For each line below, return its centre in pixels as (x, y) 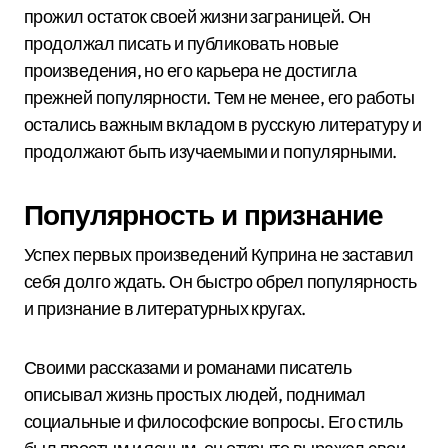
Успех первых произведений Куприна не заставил (219, 254)
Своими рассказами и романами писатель (188, 367)
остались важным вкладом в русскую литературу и (223, 124)
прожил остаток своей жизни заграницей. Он (197, 16)
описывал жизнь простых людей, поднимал (195, 394)
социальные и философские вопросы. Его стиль (213, 421)
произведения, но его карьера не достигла (190, 70)
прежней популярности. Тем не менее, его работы (219, 97)
